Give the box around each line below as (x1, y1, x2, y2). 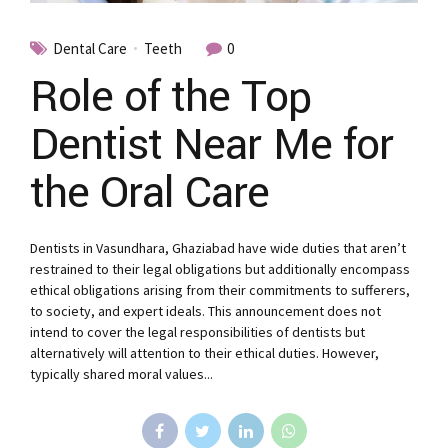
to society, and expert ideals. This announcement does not (30, 301, 381, 320)
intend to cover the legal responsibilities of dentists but (30, 322, 365, 341)
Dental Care (53, 38, 127, 58)
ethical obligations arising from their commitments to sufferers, (30, 280, 410, 299)
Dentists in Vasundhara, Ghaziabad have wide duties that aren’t (30, 238, 406, 257)
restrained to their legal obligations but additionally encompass (30, 259, 410, 278)
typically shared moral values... (30, 364, 213, 383)
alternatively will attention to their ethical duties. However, (30, 343, 379, 362)
